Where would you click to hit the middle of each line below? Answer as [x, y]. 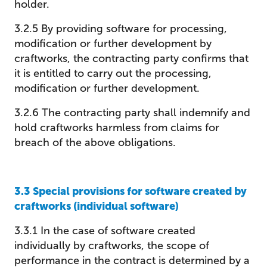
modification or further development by [113, 44]
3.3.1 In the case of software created [105, 231]
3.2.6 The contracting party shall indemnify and [132, 113]
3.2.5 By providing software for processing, [121, 29]
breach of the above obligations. [95, 142]
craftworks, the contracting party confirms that [131, 58]
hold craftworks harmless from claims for [117, 128]
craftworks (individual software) [97, 206]
